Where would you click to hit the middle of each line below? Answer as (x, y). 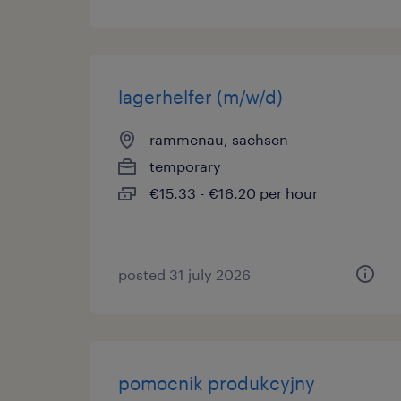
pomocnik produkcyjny (217, 383)
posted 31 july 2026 (184, 274)
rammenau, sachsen (219, 139)
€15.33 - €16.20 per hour (234, 193)
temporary (185, 166)
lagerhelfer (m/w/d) (200, 97)
